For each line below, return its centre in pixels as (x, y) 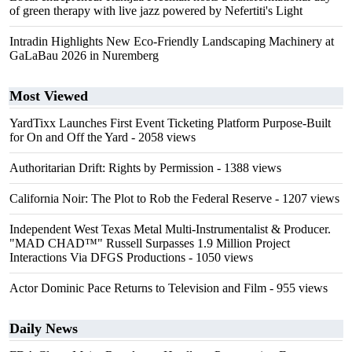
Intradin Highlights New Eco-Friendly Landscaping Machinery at (172, 41)
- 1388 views (247, 168)
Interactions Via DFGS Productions (97, 257)
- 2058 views (162, 137)
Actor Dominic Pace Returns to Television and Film (138, 288)
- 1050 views (219, 257)
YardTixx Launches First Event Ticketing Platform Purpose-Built (170, 123)
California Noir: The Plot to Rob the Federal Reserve (141, 198)
